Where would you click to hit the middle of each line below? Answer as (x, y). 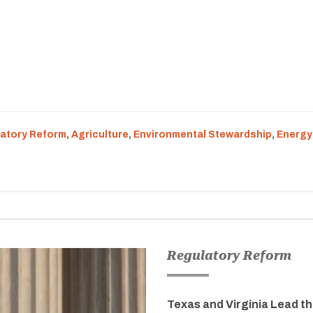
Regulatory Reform (229, 255)
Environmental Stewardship (203, 134)
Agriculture (100, 134)
